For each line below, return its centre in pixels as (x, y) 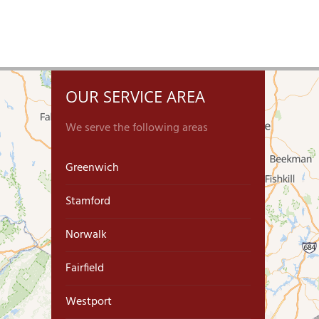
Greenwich (92, 168)
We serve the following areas (137, 128)
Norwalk (86, 235)
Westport (89, 302)
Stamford (88, 202)
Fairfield (85, 268)
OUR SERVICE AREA (135, 96)
